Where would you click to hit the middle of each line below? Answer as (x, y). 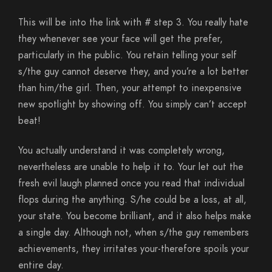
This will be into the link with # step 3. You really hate (133, 22)
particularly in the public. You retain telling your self (127, 55)
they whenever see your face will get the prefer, (121, 39)
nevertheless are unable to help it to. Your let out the (131, 167)
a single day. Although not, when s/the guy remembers (134, 233)
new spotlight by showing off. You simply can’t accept (133, 104)
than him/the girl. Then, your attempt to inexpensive (130, 88)
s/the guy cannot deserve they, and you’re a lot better (133, 72)
